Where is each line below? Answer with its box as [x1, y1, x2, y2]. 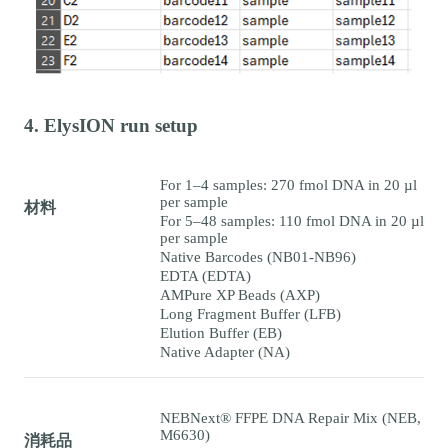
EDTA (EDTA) [160, 267, 251, 284]
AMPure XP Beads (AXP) [160, 286, 320, 303]
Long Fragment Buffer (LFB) [160, 305, 341, 322]
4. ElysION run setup [24, 114, 198, 136]
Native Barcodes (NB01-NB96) [160, 248, 356, 265]
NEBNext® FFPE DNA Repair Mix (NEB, [160, 409, 421, 426]
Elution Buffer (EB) [160, 324, 282, 341]
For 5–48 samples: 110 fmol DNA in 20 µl [160, 212, 424, 229]
